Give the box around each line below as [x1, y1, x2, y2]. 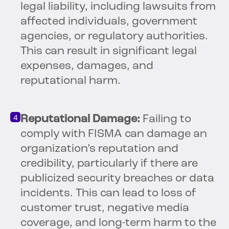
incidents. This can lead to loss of [20, 188, 196, 200]
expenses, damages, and [20, 60, 153, 73]
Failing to [140, 113, 191, 126]
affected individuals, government [20, 16, 197, 28]
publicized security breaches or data [20, 173, 214, 185]
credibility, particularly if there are [20, 158, 198, 170]
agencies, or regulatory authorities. [20, 31, 208, 43]
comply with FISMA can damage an [20, 128, 207, 141]
